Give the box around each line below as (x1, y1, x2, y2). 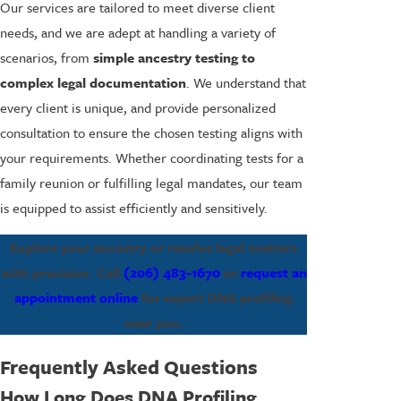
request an (240, 261, 307, 282)
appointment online (14, 286, 138, 307)
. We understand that (186, 73, 306, 93)
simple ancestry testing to (93, 47, 255, 68)
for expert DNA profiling (138, 286, 293, 307)
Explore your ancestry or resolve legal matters (10, 236, 297, 257)
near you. (124, 311, 183, 332)
